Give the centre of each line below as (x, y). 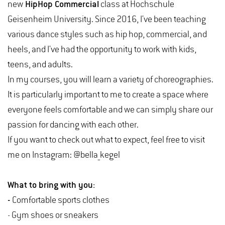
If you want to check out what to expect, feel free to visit (106, 140)
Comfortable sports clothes (61, 200)
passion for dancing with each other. (76, 125)
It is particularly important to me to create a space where (108, 95)
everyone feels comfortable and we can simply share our (110, 110)
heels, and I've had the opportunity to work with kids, (102, 49)
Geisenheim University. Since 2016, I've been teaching (107, 19)
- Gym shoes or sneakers (53, 215)
